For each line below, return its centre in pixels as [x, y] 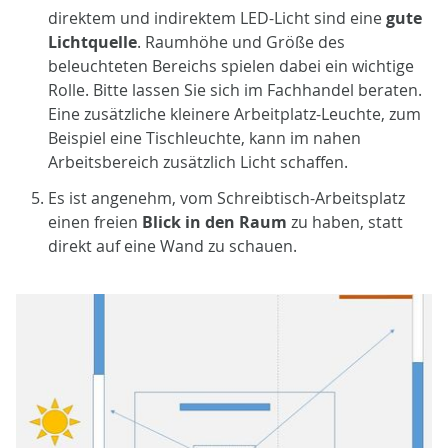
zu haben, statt [345, 221]
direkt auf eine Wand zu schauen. [174, 245]
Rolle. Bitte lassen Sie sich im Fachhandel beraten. [235, 89]
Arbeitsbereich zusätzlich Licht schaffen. [198, 161]
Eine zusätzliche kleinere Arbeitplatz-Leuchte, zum [234, 113]
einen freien [95, 221]
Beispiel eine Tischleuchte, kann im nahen [204, 137]
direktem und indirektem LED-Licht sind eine [217, 17]
